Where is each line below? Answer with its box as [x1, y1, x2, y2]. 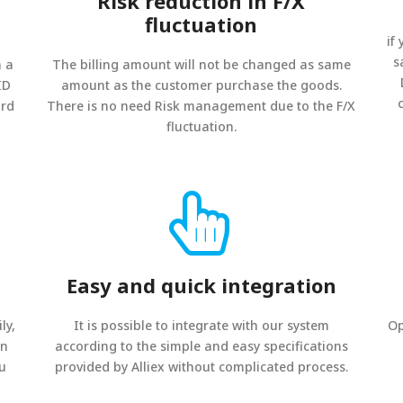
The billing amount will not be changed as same [51, 56, 351, 73]
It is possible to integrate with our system [73, 317, 329, 334]
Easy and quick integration [66, 272, 336, 299]
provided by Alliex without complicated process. [54, 358, 348, 375]
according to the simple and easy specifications [54, 337, 348, 354]
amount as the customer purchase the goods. [60, 76, 342, 94]
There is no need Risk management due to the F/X [47, 97, 356, 114]
